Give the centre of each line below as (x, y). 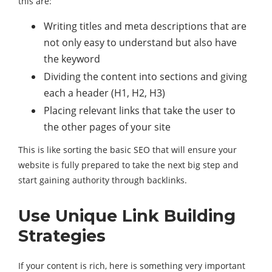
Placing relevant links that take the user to (140, 111)
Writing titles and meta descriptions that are (145, 26)
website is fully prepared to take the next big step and (128, 165)
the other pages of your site (107, 127)
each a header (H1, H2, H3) (104, 93)
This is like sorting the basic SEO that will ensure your (127, 150)
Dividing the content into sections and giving (145, 77)
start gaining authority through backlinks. (103, 180)
